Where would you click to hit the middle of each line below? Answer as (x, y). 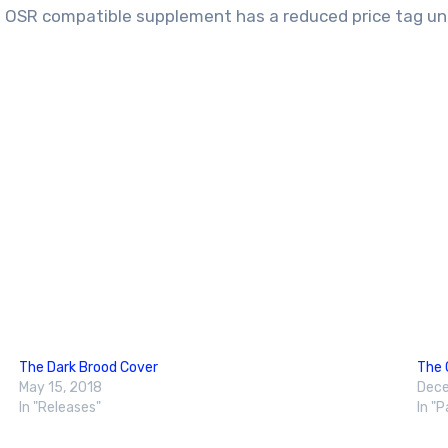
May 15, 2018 (60, 387)
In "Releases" (59, 407)
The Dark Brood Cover (88, 367)
